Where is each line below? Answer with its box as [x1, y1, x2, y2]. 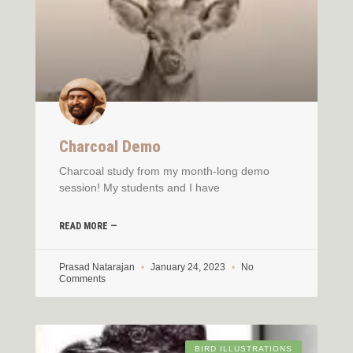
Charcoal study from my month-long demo [59, 164, 269, 177]
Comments [59, 273, 106, 284]
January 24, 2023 [148, 261, 228, 273]
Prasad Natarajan [59, 261, 137, 273]
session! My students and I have [59, 180, 220, 194]
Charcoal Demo [59, 136, 161, 156]
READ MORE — [59, 220, 117, 232]
